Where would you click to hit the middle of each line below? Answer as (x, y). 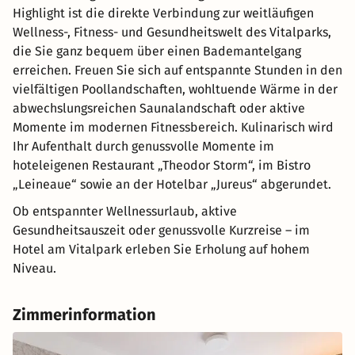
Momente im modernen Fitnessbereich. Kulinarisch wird (173, 128)
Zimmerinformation (84, 315)
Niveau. (34, 269)
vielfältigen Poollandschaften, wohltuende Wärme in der (175, 90)
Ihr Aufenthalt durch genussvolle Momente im (143, 147)
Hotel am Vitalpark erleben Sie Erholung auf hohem (161, 250)
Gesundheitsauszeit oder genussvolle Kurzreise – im (161, 231)
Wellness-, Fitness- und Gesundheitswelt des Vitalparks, (172, 32)
